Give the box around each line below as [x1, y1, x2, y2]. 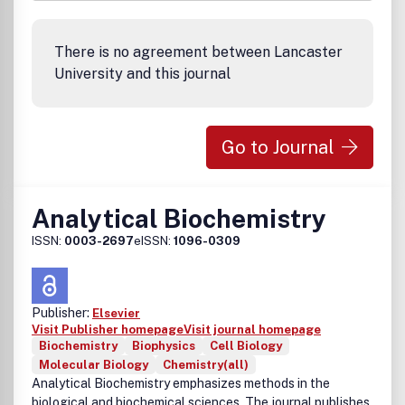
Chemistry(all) [163, 358, 249, 372]
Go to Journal [221, 137, 334, 158]
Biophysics [132, 339, 195, 353]
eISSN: [134, 234, 174, 248]
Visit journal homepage [184, 323, 321, 336]
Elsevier [92, 306, 140, 320]
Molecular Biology [39, 358, 148, 372]
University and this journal [54, 65, 231, 82]
